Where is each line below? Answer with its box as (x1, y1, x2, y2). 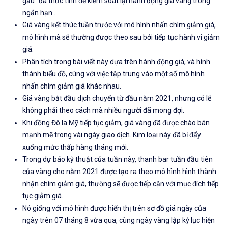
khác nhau (85, 82, 120, 91)
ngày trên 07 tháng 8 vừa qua (22, 216, 116, 225)
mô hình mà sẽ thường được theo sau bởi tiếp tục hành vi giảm (22, 33, 220, 42)
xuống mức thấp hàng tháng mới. (22, 143, 128, 152)
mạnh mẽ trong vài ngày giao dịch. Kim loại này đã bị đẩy (22, 131, 201, 139)
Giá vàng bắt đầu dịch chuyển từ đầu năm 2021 (22, 94, 172, 103)
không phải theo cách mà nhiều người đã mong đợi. (22, 106, 186, 115)
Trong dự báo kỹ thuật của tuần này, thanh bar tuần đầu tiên (22, 155, 213, 164)
